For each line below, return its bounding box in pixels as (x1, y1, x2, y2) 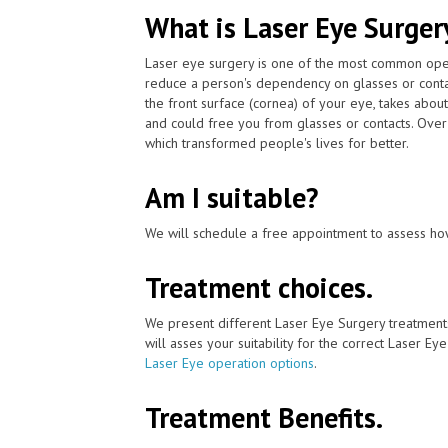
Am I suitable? (145, 178, 318, 216)
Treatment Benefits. (145, 398, 383, 436)
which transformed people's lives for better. (145, 133, 409, 152)
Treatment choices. (145, 268, 373, 306)
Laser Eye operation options (145, 353, 314, 372)
